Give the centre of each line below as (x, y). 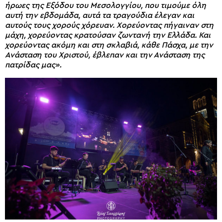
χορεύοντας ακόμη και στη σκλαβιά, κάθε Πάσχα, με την (109, 45)
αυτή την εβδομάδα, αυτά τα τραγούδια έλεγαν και (100, 16)
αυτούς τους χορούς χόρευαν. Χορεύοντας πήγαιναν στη (109, 26)
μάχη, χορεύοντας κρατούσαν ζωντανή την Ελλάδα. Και (108, 35)
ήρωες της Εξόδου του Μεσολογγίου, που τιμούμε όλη (106, 6)
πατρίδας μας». (33, 65)
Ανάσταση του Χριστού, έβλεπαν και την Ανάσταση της (105, 55)
